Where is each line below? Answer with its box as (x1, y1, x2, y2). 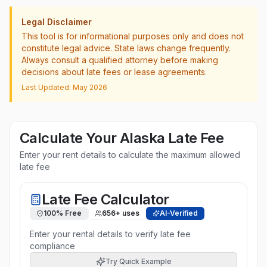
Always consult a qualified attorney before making (21, 55, 218, 65)
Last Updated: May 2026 (21, 83, 107, 92)
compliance (30, 241, 75, 251)
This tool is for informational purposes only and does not (21, 31, 244, 41)
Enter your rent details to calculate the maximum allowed (20, 150, 240, 160)
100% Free (44, 209, 82, 218)
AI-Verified (160, 209, 198, 218)
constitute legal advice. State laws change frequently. (21, 43, 231, 53)
